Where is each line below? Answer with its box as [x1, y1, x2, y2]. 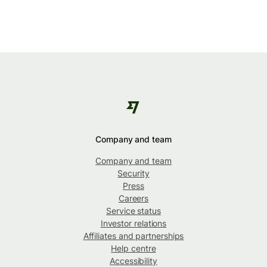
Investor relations [100, 218, 167, 229]
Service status [106, 206, 161, 216]
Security [117, 168, 150, 179]
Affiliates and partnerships [83, 231, 184, 241]
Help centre [111, 243, 156, 254]
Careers [118, 193, 149, 204]
